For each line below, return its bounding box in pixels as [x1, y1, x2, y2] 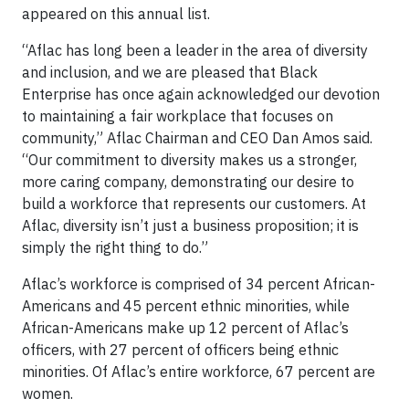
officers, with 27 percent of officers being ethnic [22, 341, 339, 359]
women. [22, 384, 73, 403]
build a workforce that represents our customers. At [22, 194, 366, 213]
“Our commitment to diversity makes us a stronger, [22, 151, 357, 169]
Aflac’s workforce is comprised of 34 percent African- [22, 275, 375, 293]
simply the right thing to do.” [22, 238, 208, 257]
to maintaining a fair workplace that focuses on [22, 107, 333, 125]
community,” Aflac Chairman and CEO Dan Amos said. [22, 129, 372, 147]
